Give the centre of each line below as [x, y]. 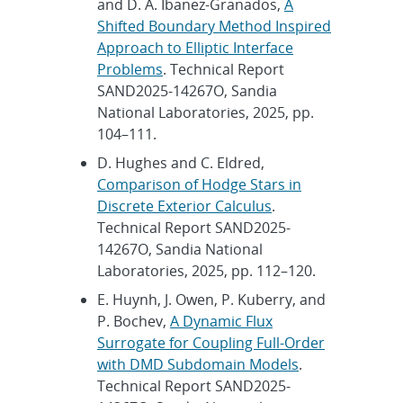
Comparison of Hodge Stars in [199, 184]
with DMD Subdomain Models [198, 364]
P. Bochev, [134, 321]
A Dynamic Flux [221, 321]
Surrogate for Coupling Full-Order [211, 342]
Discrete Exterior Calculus [184, 206]
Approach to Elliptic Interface [195, 47]
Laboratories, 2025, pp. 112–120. [206, 270]
